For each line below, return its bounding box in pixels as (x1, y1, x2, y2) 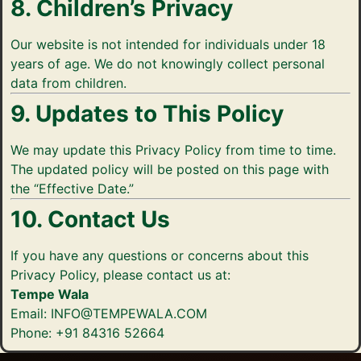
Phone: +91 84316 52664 (10, 325, 164, 341)
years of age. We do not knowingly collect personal (10, 56, 325, 72)
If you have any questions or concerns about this (10, 247, 309, 263)
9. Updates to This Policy (10, 100, 284, 127)
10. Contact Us (10, 205, 170, 233)
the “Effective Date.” (10, 180, 134, 197)
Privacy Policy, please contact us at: (10, 267, 230, 283)
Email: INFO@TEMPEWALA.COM (10, 305, 207, 322)
